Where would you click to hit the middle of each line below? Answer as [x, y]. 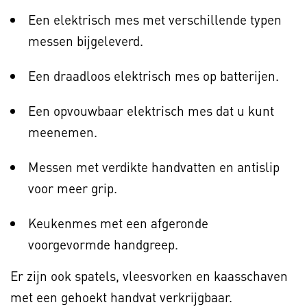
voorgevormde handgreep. [103, 245]
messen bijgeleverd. [86, 41]
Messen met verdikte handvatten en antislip [154, 167]
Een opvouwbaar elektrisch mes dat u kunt [151, 111]
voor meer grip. [73, 188]
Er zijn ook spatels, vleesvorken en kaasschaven [149, 276]
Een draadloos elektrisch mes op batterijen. [153, 76]
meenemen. [63, 132]
